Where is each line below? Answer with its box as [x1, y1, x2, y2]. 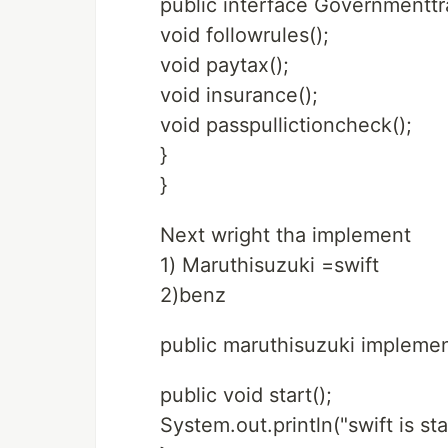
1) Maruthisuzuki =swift [160, 253, 379, 277]
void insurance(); [160, 83, 318, 107]
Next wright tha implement [160, 223, 411, 247]
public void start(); [160, 383, 332, 407]
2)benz [160, 283, 226, 307]
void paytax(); [160, 53, 289, 77]
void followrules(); [160, 23, 329, 47]
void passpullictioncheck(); [160, 113, 412, 137]
